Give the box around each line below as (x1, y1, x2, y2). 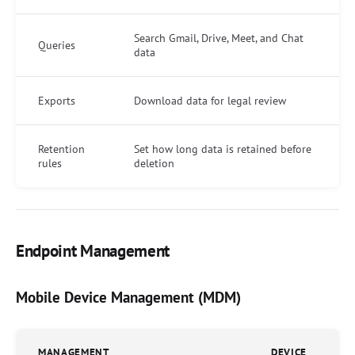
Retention (38, 141, 85, 156)
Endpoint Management (16, 240, 170, 262)
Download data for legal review (134, 93, 286, 108)
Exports (38, 93, 75, 108)
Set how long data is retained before (134, 141, 311, 156)
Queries (38, 37, 75, 52)
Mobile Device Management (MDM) (16, 287, 241, 307)
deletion (134, 155, 174, 170)
